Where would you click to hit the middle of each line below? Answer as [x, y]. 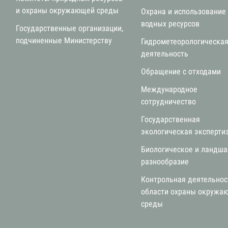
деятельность [165, 54]
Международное [169, 89]
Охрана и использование [184, 11]
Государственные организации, [69, 28]
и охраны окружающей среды [67, 10]
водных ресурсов [170, 24]
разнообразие [165, 162]
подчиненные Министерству [64, 40]
